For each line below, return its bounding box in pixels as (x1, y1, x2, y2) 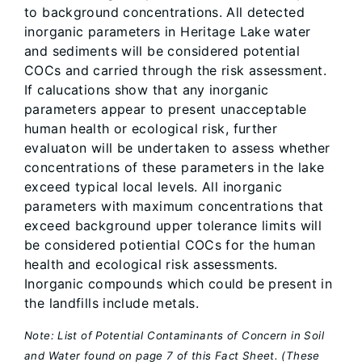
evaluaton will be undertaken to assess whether (24, 140, 330, 157)
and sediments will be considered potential (24, 43, 300, 60)
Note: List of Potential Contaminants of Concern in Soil (24, 329, 324, 343)
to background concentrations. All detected (24, 4, 305, 21)
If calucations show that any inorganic (24, 82, 269, 99)
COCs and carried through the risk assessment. (24, 62, 327, 79)
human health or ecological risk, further (24, 120, 278, 137)
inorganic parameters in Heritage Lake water (24, 23, 311, 40)
